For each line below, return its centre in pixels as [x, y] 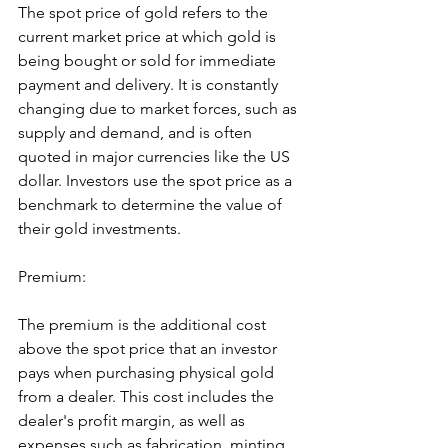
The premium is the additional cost [144, 324]
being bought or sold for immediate [149, 60]
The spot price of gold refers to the [145, 12]
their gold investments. [99, 228]
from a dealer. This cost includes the [148, 396]
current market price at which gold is [149, 36]
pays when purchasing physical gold [148, 372]
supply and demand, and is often [137, 132]
